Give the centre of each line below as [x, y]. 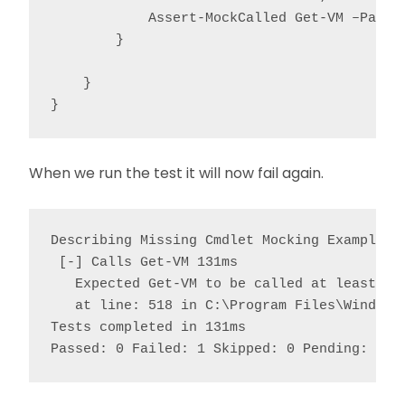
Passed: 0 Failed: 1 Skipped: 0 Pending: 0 [217, 349]
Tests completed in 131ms [148, 327]
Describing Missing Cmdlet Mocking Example [217, 240]
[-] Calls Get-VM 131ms [144, 262]
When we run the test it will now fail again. [176, 173]
